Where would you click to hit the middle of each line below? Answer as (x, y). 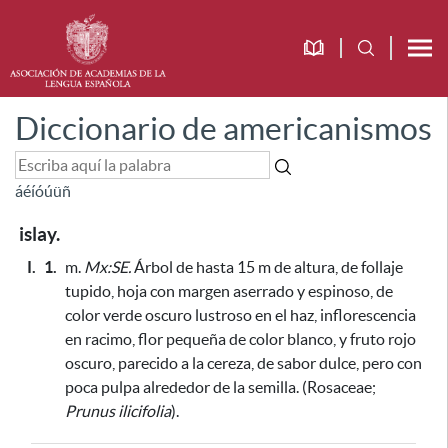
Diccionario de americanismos (223, 128)
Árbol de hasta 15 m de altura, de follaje (267, 267)
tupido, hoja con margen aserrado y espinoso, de (229, 291)
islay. (39, 234)
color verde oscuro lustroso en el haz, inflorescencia (240, 315)
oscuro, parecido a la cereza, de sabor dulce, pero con (243, 363)
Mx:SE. (107, 267)
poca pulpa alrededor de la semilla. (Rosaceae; (220, 387)
